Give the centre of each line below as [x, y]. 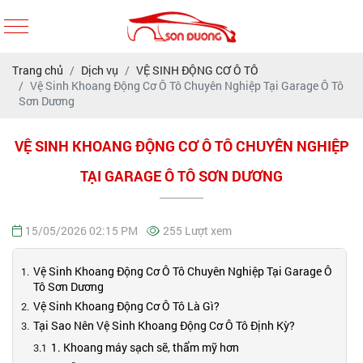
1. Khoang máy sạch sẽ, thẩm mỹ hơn [145, 347]
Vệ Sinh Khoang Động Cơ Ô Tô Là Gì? [126, 306]
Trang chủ [38, 70]
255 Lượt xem [197, 231]
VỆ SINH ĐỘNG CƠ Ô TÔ [197, 70]
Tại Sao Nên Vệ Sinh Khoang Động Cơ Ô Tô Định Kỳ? [164, 325]
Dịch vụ [100, 70]
